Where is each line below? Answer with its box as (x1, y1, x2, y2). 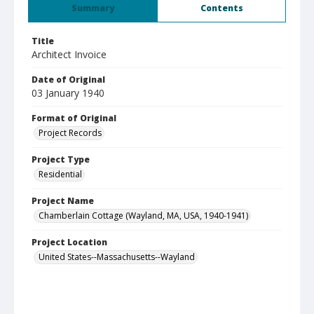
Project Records (39, 127, 102, 139)
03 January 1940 (32, 86, 104, 100)
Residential (39, 168, 82, 180)
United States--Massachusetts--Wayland (39, 251, 195, 263)
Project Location (32, 236, 107, 248)
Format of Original (32, 112, 116, 124)
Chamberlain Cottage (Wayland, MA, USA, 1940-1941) (39, 210, 248, 221)
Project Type (32, 153, 90, 165)
